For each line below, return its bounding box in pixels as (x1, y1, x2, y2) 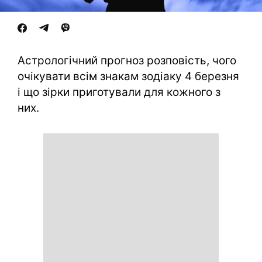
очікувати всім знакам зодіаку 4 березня (18, 70, 239, 83)
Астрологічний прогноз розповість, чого (18, 54, 236, 67)
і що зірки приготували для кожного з (18, 85, 220, 99)
